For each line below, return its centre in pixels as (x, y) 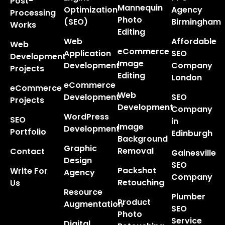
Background (143, 139)
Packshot (137, 171)
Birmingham (196, 22)
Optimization (91, 10)
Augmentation (93, 204)
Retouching (141, 183)
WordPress (86, 117)
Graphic (80, 149)
